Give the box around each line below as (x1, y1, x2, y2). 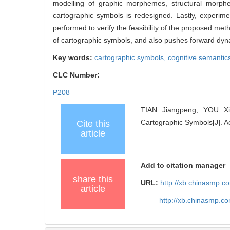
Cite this (76, 119, 110, 129)
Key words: (53, 53, 94, 62)
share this (73, 174, 113, 185)
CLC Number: (53, 71, 102, 80)
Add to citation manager (141, 161, 226, 170)
